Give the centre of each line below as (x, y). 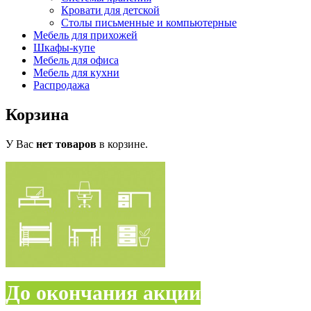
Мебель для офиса (76, 60)
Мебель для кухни (76, 72)
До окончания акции (103, 293)
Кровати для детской (110, 10)
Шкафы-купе (64, 47)
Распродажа (61, 85)
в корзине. (122, 144)
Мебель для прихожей (85, 35)
